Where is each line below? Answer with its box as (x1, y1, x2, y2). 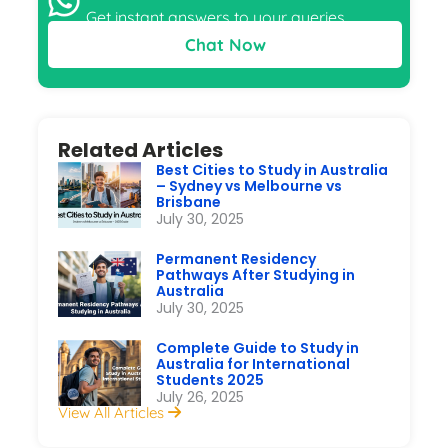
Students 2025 (156, 369, 265, 390)
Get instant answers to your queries (85, 6, 345, 27)
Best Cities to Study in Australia (156, 159, 389, 180)
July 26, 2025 (156, 386, 245, 407)
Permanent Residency (156, 248, 317, 269)
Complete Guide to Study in (156, 337, 360, 358)
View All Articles (58, 402, 169, 422)
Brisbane (156, 191, 222, 212)
